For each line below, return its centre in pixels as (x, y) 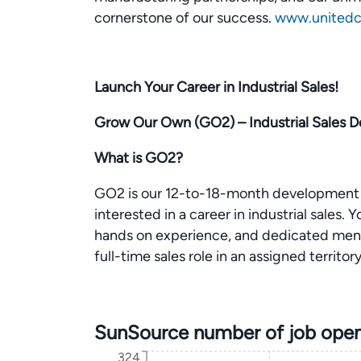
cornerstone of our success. (185, 18)
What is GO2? (139, 158)
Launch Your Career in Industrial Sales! (216, 87)
